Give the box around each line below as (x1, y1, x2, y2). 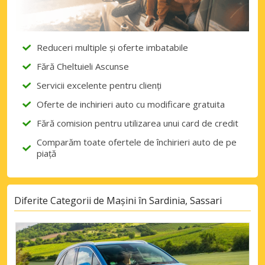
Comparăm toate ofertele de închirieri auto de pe (37, 135, 237, 148)
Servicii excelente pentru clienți (37, 79, 161, 91)
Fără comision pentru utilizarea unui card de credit (37, 117, 238, 129)
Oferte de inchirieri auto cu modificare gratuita (37, 98, 225, 110)
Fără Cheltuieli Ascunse (37, 60, 129, 72)
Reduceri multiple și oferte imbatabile (37, 41, 188, 53)
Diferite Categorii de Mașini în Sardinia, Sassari (14, 194, 222, 208)
